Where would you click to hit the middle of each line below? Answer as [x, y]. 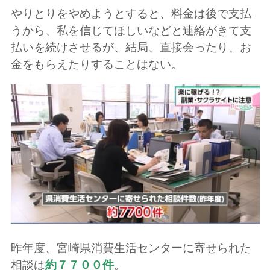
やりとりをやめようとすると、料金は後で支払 [131, 13]
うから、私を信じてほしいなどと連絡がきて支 [131, 30]
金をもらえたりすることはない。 [96, 64]
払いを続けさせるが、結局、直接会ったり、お [131, 47]
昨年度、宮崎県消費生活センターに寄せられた [131, 248]
